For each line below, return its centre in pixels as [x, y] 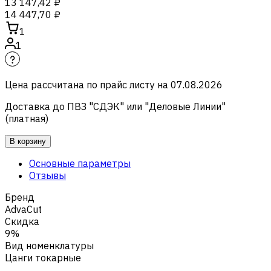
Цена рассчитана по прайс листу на [87, 84]
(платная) [27, 118]
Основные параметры [80, 163]
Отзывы [47, 175]
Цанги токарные [43, 257]
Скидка [22, 221]
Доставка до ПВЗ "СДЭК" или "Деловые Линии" [115, 106]
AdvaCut [23, 209]
